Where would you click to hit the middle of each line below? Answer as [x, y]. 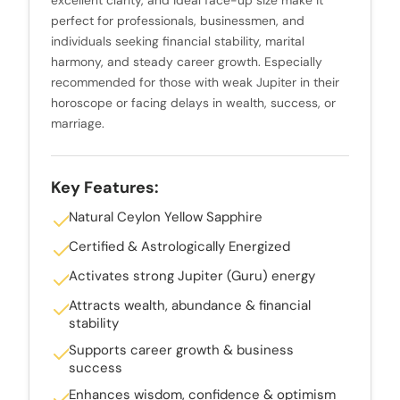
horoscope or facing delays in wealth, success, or [193, 102]
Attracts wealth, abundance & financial [190, 305]
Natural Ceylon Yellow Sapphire [166, 217]
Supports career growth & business [181, 350]
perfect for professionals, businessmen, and [178, 20]
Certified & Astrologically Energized [179, 246]
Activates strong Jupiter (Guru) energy [192, 275]
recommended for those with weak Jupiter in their [195, 82]
